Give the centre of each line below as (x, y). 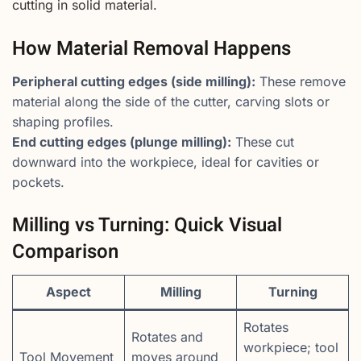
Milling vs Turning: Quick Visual (147, 226)
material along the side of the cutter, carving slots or (171, 102)
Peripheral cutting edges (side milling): (134, 82)
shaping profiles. (63, 122)
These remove (301, 82)
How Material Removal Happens (151, 49)
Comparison (65, 252)
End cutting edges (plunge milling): (122, 142)
